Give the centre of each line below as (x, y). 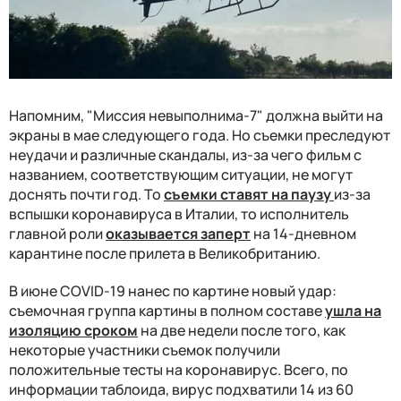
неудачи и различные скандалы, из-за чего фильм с (185, 154)
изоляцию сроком (73, 330)
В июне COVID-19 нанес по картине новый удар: (173, 290)
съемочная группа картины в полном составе (167, 310)
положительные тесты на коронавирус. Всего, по (179, 369)
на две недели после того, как (242, 330)
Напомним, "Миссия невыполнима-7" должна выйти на (196, 115)
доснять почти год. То (86, 194)
